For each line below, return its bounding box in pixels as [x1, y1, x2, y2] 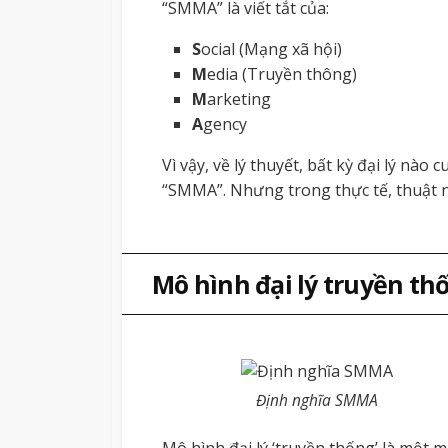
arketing [207, 88, 271, 111]
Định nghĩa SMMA [256, 389, 378, 412]
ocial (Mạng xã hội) [201, 38, 342, 61]
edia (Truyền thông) [207, 63, 357, 86]
